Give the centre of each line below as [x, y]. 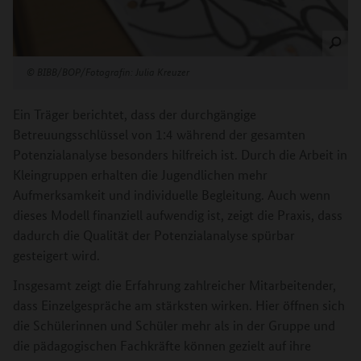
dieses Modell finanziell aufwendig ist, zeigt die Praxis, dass [178, 215]
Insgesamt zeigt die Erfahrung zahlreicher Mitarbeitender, [174, 285]
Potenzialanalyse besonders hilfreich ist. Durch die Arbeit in [180, 155]
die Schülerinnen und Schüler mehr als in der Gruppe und [174, 326]
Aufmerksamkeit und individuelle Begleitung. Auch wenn [172, 195]
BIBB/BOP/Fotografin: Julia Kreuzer [112, 72]
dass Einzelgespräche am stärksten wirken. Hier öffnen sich [179, 305]
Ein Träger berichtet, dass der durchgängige [135, 114]
